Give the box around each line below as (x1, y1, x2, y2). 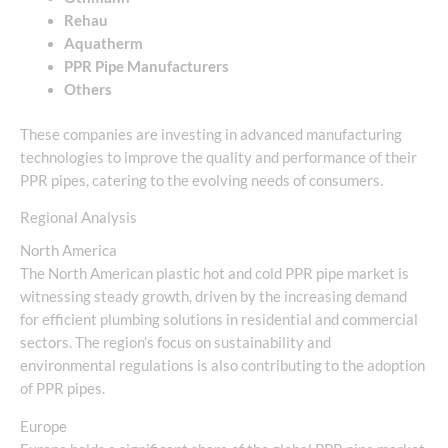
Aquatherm (63, 34, 143, 52)
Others (63, 80, 112, 98)
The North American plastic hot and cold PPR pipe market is (20, 265, 409, 283)
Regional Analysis (20, 209, 137, 227)
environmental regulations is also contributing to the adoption (20, 357, 425, 375)
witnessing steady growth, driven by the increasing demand (20, 288, 407, 306)
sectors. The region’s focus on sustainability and (20, 334, 331, 352)
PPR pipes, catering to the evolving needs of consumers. (20, 171, 383, 189)
